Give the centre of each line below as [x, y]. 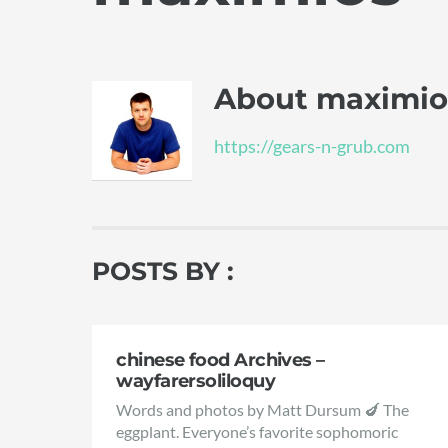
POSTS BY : [163, 271]
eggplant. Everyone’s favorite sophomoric [257, 431]
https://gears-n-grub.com [311, 146]
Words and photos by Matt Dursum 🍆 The [263, 409]
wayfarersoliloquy [196, 381]
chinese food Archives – [220, 360]
